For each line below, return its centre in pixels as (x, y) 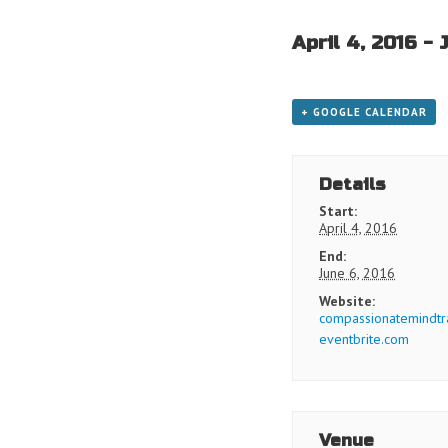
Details (352, 184)
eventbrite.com (364, 339)
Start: (338, 211)
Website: (347, 301)
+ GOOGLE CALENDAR (363, 112)
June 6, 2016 (357, 273)
